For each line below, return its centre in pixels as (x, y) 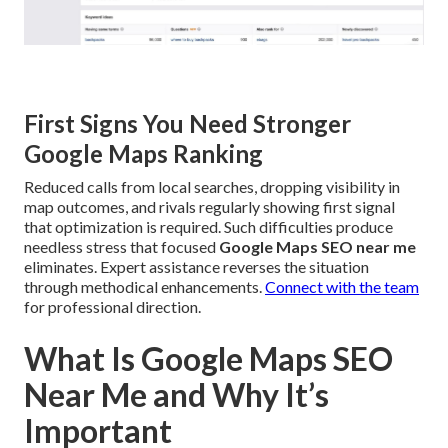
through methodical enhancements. (144, 286)
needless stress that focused (121, 246)
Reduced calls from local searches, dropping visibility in (212, 186)
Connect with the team (342, 286)
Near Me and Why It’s (176, 394)
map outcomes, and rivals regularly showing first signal (209, 206)
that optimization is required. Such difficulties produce (208, 226)
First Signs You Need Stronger (187, 123)
